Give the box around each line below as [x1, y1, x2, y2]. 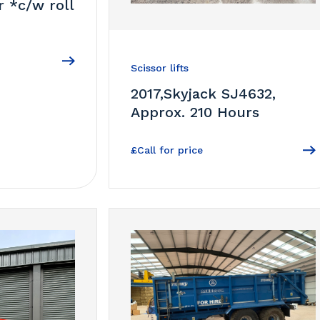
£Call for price [131, 144, 204, 156]
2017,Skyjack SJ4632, [131, 85, 276, 103]
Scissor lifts [131, 62, 189, 74]
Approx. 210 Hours [131, 104, 260, 121]
